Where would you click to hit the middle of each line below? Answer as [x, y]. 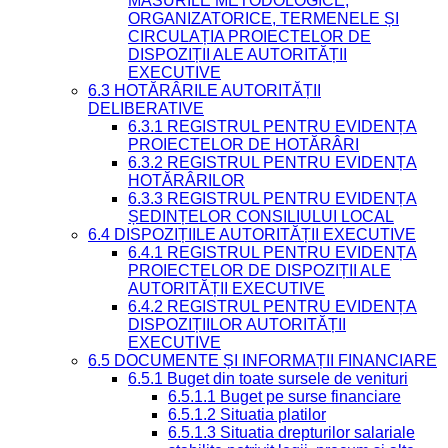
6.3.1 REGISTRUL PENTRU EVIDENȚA [272, 127]
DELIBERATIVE [146, 109]
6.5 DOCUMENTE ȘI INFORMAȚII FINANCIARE [262, 361]
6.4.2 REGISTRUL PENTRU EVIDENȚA [272, 307]
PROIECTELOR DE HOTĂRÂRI [243, 145]
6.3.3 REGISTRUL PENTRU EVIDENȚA [272, 199]
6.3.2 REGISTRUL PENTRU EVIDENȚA [272, 163]
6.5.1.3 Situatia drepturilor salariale [291, 433]
